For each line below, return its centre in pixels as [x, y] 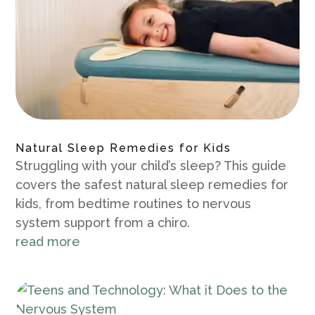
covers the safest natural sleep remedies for [152, 185]
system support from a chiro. [103, 223]
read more [48, 242]
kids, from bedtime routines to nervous [134, 204]
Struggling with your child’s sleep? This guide [151, 166]
